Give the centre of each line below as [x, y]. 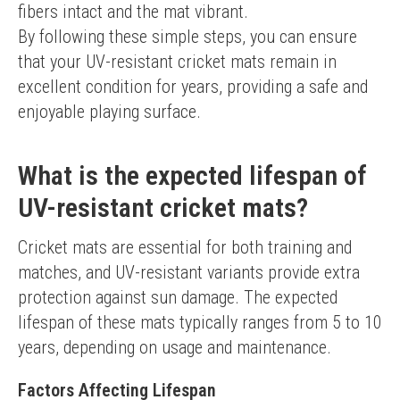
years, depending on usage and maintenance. [175, 347]
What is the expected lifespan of [192, 175]
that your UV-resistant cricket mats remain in [177, 62]
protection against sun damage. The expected [178, 297]
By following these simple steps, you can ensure [187, 37]
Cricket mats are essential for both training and [185, 247]
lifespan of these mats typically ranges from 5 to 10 [200, 322]
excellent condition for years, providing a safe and [193, 87]
